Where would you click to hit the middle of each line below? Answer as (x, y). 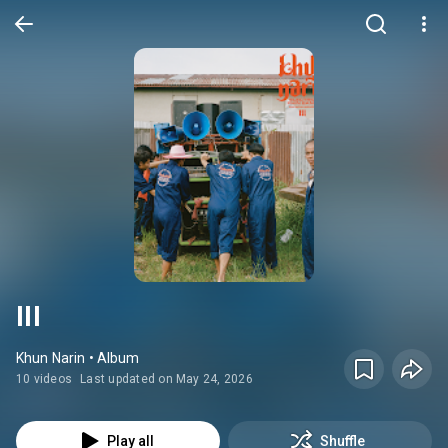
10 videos (44, 379)
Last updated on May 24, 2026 (166, 379)
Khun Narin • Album (78, 358)
